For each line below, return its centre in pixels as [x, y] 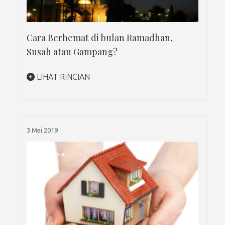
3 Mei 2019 [42, 130]
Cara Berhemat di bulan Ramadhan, [100, 37]
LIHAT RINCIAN [62, 77]
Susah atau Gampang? [72, 51]
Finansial [54, 154]
